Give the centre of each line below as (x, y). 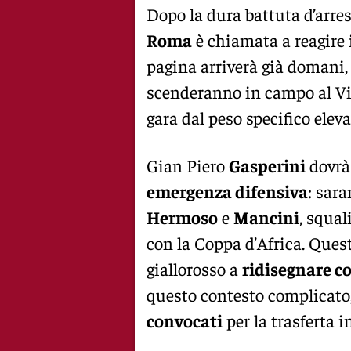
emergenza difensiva (227, 191)
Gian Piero (188, 165)
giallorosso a (194, 268)
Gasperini (267, 165)
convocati (185, 320)
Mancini (266, 217)
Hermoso (182, 217)
